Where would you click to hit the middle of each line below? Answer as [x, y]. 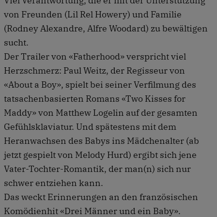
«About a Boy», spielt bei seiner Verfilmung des [100, 84]
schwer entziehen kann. [54, 183]
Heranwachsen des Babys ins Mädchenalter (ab [101, 140]
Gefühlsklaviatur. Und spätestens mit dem [90, 126]
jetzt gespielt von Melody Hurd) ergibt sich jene [100, 155]
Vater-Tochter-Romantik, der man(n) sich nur [97, 169]
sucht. [16, 42]
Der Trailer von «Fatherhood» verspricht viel [95, 56]
